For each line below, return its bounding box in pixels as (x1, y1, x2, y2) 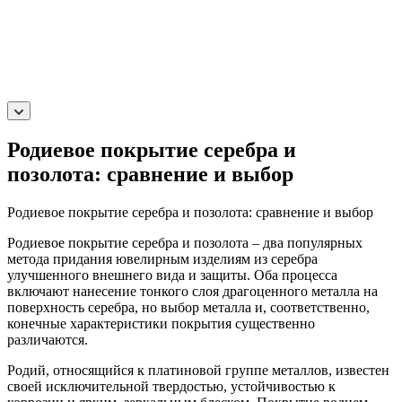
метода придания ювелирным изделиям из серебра (7, 250, 318, 267)
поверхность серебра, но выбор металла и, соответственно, (7, 299, 370, 315)
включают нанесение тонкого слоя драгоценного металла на (7, 283, 378, 299)
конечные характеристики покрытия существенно (7, 315, 315, 331)
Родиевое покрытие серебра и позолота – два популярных (7, 234, 363, 250)
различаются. (7, 331, 88, 347)
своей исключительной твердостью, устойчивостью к (7, 378, 336, 394)
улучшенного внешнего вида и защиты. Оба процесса (7, 267, 337, 283)
